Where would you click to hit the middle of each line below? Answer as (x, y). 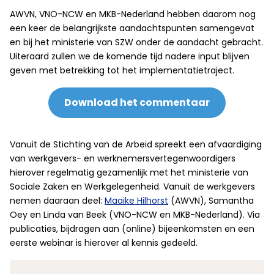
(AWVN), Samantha (211, 201)
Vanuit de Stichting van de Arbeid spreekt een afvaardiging (136, 144)
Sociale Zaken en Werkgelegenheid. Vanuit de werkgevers (132, 187)
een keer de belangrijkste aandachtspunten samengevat (132, 28)
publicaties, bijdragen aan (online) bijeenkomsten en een (132, 229)
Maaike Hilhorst (136, 201)
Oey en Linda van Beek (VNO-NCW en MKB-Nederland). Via (135, 215)
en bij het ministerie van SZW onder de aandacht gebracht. (136, 42)
